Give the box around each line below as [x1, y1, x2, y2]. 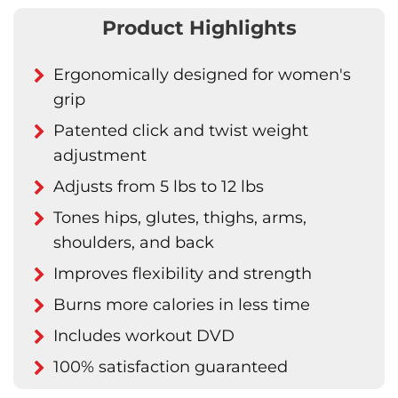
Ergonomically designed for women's [53, 65, 351, 84]
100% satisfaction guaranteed [53, 357, 288, 377]
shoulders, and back [53, 233, 214, 252]
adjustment [53, 146, 147, 165]
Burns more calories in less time [53, 295, 310, 314]
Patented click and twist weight [53, 121, 308, 140]
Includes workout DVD [53, 326, 235, 346]
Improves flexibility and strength [53, 264, 312, 283]
